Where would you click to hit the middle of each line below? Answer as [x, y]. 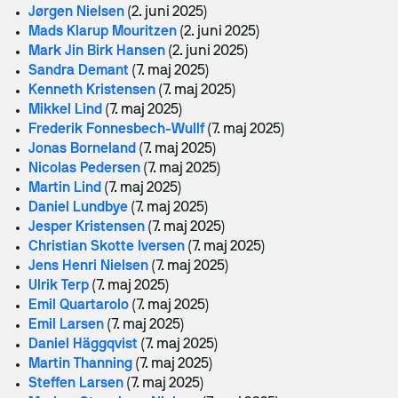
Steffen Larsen [76, 384]
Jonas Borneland [82, 149]
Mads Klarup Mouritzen [103, 32]
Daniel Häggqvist [83, 345]
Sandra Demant [79, 71]
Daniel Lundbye [78, 208]
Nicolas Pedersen [84, 169]
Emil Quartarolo [79, 306]
